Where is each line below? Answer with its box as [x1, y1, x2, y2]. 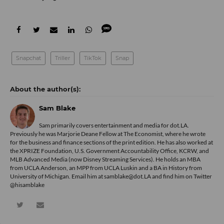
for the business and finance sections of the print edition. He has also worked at [10, 138, 213, 146]
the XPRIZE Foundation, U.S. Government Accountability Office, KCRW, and [10, 146, 209, 154]
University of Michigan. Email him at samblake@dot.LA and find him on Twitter [10, 172, 212, 180]
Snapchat [16, 54, 41, 61]
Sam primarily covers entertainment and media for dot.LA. [39, 121, 189, 129]
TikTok [84, 54, 101, 61]
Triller [55, 54, 70, 61]
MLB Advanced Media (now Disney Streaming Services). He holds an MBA [10, 155, 200, 163]
